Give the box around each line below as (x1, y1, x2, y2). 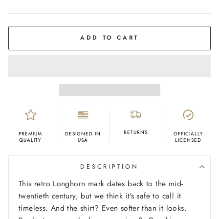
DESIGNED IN (65, 130, 101, 138)
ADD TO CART (80, 33, 139, 43)
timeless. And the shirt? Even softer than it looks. (19, 202, 187, 214)
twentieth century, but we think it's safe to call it (19, 190, 181, 202)
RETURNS (123, 129, 148, 136)
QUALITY (19, 136, 42, 144)
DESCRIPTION (80, 162, 139, 172)
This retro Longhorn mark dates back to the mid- (19, 178, 183, 190)
